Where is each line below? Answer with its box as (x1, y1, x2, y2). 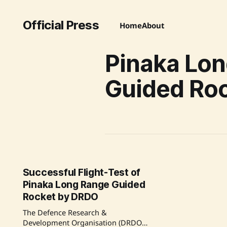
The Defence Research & (22, 207, 107, 217)
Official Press (22, 18, 99, 32)
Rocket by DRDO (22, 191, 99, 203)
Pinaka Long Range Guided (22, 179, 145, 191)
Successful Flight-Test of (22, 167, 141, 178)
